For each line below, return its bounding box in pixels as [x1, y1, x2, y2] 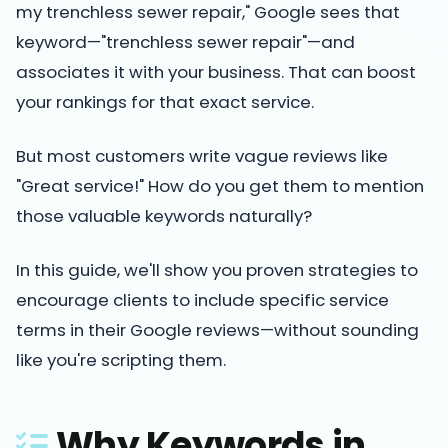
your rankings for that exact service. [16, 90, 314, 114]
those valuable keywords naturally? [16, 204, 312, 228]
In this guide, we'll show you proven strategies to [16, 258, 418, 282]
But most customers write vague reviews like [16, 144, 388, 168]
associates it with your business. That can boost [16, 60, 416, 84]
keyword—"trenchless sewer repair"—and [16, 30, 355, 54]
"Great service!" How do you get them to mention [16, 174, 424, 198]
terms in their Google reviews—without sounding [16, 318, 419, 342]
